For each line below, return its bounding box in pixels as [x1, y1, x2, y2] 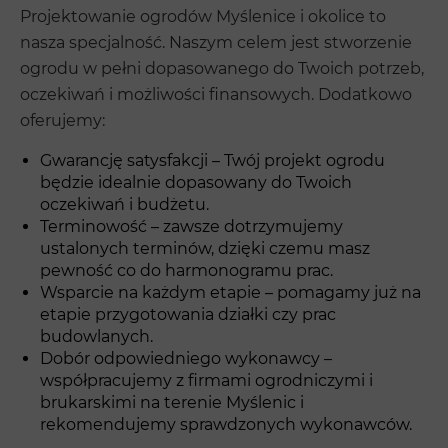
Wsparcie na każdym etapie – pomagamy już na [40, 282, 421, 302]
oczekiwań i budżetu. [40, 194, 209, 214]
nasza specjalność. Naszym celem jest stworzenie [20, 32, 412, 52]
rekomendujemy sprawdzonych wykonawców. [40, 414, 412, 434]
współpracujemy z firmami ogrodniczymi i [40, 370, 373, 390]
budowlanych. [40, 326, 153, 346]
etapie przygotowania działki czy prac [40, 304, 336, 324]
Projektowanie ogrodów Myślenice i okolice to [20, 6, 386, 26]
